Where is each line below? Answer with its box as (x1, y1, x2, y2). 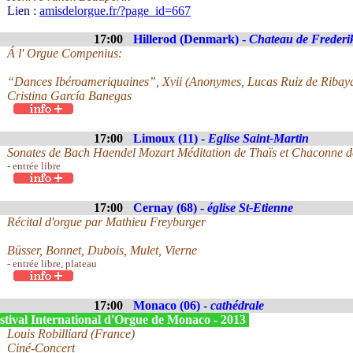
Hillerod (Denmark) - (133, 32, 249, 46)
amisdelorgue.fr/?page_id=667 (39, 4, 191, 17)
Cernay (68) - (133, 201, 207, 214)
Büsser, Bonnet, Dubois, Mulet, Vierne (7, 243, 197, 257)
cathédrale (210, 299, 264, 312)
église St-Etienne (207, 201, 293, 214)
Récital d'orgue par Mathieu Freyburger (7, 215, 206, 229)
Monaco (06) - (133, 299, 210, 312)
